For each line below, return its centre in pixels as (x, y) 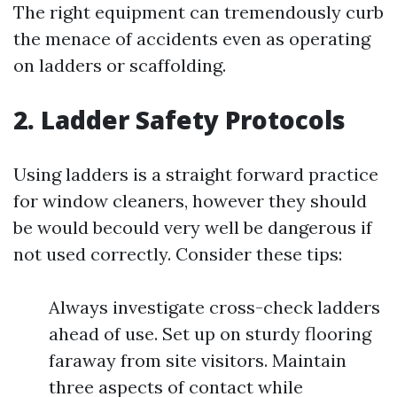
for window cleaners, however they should (190, 201)
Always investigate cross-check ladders (214, 307)
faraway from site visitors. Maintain (198, 360)
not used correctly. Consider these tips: (178, 254)
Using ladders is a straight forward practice (196, 174)
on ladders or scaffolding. (120, 65)
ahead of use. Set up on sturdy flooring (210, 334)
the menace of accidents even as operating (192, 39)
